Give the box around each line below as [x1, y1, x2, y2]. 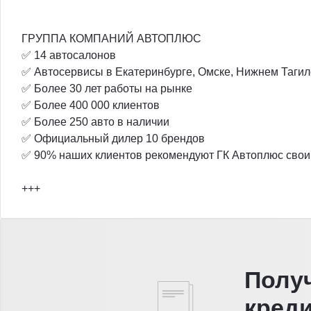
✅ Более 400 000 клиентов [22, 99, 160, 111]
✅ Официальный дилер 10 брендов [22, 132, 205, 144]
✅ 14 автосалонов [22, 49, 116, 61]
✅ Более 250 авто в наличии [22, 115, 169, 128]
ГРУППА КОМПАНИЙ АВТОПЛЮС [22, 32, 201, 44]
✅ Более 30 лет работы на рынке [22, 82, 192, 94]
